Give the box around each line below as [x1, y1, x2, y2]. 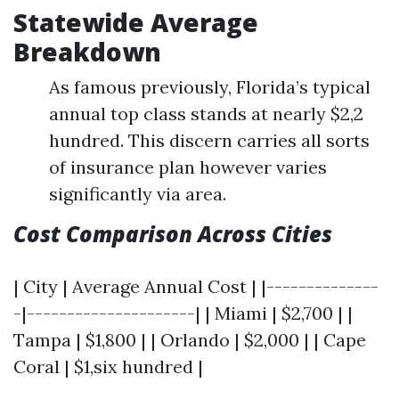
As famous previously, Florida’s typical [49, 76, 370, 98]
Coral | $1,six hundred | [13, 355, 203, 378]
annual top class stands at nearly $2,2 [49, 102, 363, 125]
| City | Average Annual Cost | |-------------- [13, 275, 379, 297]
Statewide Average [13, 5, 258, 39]
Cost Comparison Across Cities [13, 219, 332, 248]
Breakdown [13, 35, 161, 69]
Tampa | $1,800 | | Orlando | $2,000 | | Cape [13, 329, 366, 351]
